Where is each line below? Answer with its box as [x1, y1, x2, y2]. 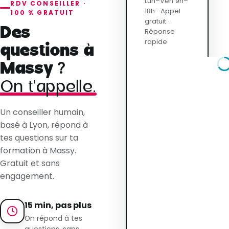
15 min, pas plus [25, 199, 91, 211]
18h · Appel [145, 6, 181, 16]
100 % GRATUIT [10, 8, 75, 17]
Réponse [145, 26, 175, 36]
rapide [145, 36, 168, 47]
